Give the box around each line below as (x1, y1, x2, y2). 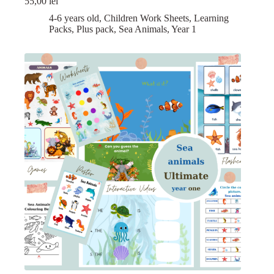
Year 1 (171, 24, 196, 35)
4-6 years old (49, 13, 99, 24)
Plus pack (76, 24, 114, 35)
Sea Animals (119, 24, 167, 35)
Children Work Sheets (104, 13, 189, 24)
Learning (194, 13, 229, 24)
